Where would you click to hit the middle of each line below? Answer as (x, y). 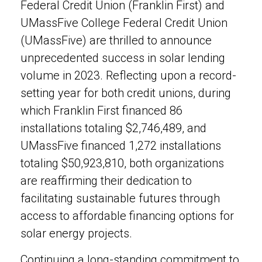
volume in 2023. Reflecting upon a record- (128, 75)
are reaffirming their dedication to (106, 181)
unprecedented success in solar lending (123, 58)
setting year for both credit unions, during (126, 93)
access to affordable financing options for (127, 216)
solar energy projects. (78, 233)
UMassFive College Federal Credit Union (124, 23)
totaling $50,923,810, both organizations (122, 163)
